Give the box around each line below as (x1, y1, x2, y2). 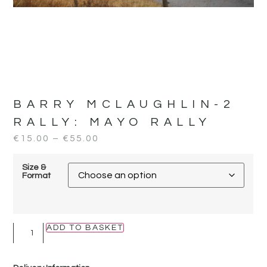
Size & (22, 163, 46, 172)
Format (22, 171, 51, 181)
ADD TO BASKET (46, 223, 124, 232)
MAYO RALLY (89, 116, 212, 128)
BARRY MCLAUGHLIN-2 (13, 98, 235, 110)
